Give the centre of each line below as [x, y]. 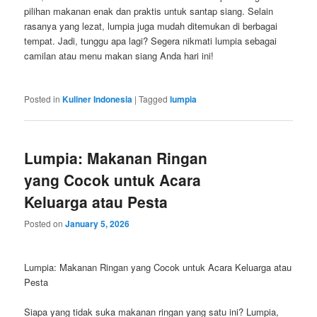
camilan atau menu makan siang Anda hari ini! [119, 56]
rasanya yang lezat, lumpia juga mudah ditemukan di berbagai [151, 26]
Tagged [154, 99]
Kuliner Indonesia [98, 99]
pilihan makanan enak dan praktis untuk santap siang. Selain [149, 11]
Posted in [42, 99]
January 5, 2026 [98, 223]
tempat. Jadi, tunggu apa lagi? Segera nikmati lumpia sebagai [151, 41]
